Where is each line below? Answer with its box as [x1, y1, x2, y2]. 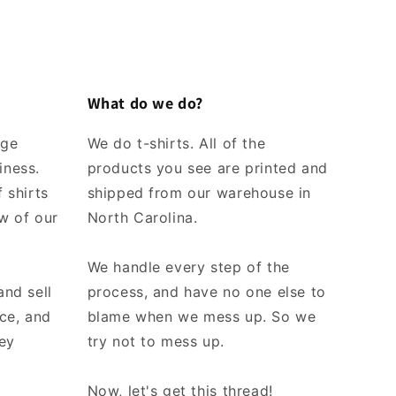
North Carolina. [87, 209, 198, 227]
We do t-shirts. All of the [87, 134, 266, 153]
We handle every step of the [87, 258, 290, 277]
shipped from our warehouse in [87, 184, 311, 202]
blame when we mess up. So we [87, 308, 316, 326]
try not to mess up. [87, 332, 225, 351]
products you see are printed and [87, 159, 328, 178]
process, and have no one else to [87, 283, 326, 301]
